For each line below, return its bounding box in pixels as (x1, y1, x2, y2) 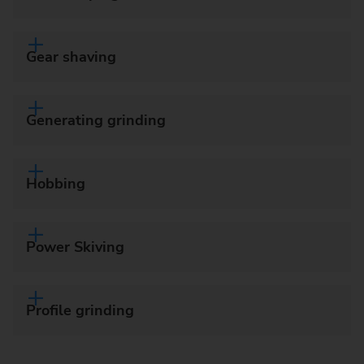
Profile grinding (26, 300, 134, 320)
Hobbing (26, 173, 85, 193)
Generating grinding (26, 110, 166, 130)
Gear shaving (26, 46, 116, 67)
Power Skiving (26, 236, 124, 257)
